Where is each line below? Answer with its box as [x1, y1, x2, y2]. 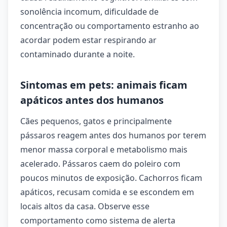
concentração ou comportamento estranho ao [20, 20, 199, 31]
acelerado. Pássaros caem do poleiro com [20, 158, 180, 169]
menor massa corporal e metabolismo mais [20, 144, 187, 155]
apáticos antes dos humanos [20, 93, 164, 107]
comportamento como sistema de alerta [20, 215, 175, 226]
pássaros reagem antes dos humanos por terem [20, 130, 206, 141]
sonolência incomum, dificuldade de [20, 6, 159, 17]
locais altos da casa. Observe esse [20, 201, 149, 212]
